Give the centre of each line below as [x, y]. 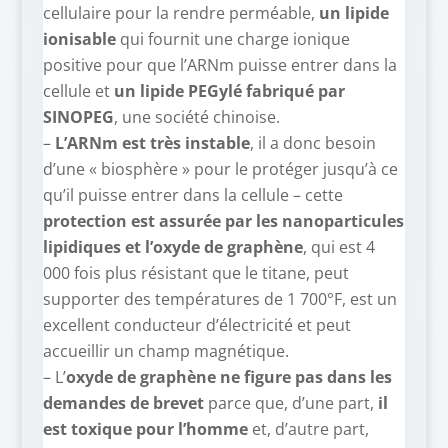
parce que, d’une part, [290, 403]
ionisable [79, 39]
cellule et [78, 91]
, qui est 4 [338, 247]
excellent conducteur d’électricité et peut [196, 325]
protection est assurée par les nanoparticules [223, 221]
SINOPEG [78, 117]
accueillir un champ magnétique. [165, 351]
